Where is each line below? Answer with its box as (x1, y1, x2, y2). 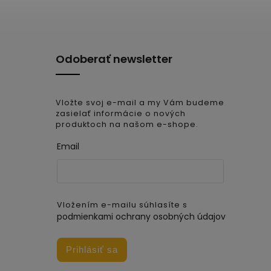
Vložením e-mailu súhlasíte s (57, 200, 188, 211)
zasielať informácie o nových (56, 108, 186, 119)
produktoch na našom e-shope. (56, 119, 198, 129)
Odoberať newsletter (56, 51, 172, 67)
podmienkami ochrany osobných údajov (57, 211, 226, 223)
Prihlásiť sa (66, 244, 118, 255)
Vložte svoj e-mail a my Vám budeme (56, 97, 224, 108)
